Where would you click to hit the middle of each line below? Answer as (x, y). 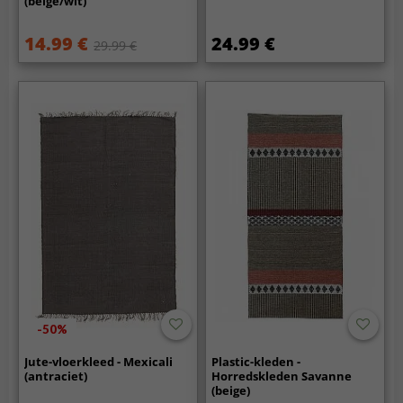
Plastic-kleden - (256, 362)
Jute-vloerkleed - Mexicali (99, 362)
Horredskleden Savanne (282, 376)
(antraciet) (56, 376)
